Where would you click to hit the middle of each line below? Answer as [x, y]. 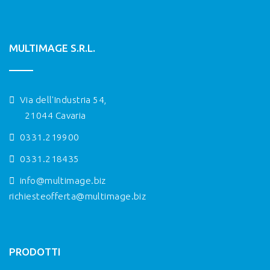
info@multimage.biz [63, 180]
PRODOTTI [35, 251]
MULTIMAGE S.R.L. [52, 48]
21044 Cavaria [55, 115]
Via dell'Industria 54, [62, 99]
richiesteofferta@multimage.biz [78, 196]
